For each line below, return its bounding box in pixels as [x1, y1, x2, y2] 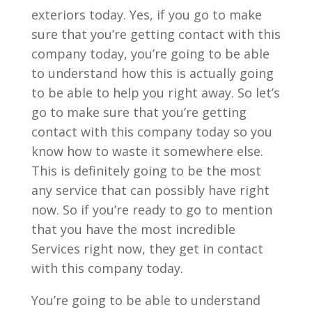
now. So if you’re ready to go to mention [31, 201, 272, 218]
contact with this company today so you [31, 123, 272, 140]
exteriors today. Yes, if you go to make [31, 6, 262, 23]
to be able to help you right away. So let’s [31, 84, 280, 101]
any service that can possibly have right [31, 181, 270, 198]
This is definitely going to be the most [31, 162, 261, 179]
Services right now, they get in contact [31, 240, 263, 257]
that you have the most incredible [31, 220, 235, 237]
